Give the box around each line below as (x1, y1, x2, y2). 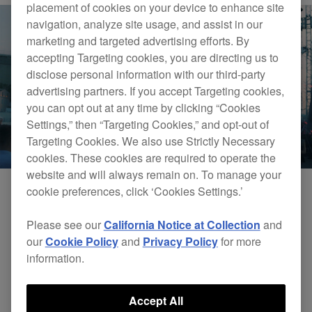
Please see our (26, 217, 104, 233)
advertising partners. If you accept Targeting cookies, (26, 83, 284, 100)
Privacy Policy (142, 233, 218, 250)
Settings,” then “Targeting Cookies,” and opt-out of (26, 116, 269, 133)
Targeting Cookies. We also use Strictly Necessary (26, 133, 275, 150)
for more (217, 233, 261, 250)
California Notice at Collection (103, 217, 260, 233)
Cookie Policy (45, 233, 118, 250)
